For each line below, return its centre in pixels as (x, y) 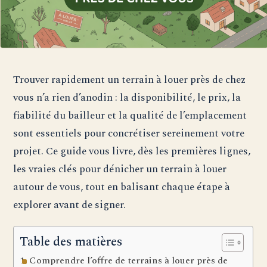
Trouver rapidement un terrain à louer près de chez (130, 80)
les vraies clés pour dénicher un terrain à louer (120, 169)
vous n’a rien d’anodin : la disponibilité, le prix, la (127, 98)
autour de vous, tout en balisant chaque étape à (122, 187)
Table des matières (72, 242)
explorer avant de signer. (70, 205)
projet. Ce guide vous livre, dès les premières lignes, (132, 151)
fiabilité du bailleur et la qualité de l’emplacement (130, 116)
